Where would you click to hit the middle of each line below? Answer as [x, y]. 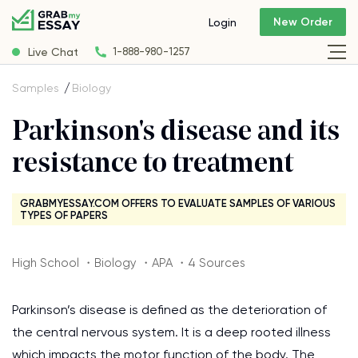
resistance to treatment [153, 165]
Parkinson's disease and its [176, 133]
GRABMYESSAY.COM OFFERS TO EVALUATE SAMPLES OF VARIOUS [178, 203]
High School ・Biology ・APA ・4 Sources [129, 263]
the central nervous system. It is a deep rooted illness [171, 332]
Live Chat [53, 52]
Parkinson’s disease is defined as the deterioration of [169, 310]
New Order [303, 22]
